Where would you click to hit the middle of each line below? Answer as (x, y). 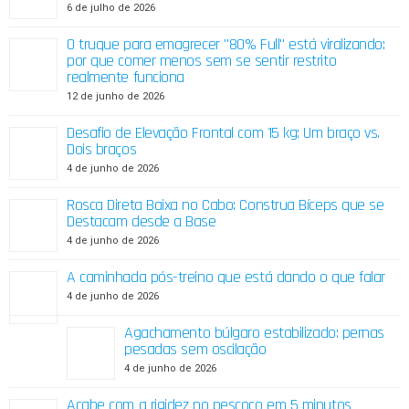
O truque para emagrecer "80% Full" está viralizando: (226, 45)
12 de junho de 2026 (115, 97)
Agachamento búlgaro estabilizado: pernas (255, 333)
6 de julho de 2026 (111, 8)
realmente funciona (126, 78)
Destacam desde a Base (142, 222)
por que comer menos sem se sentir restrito (202, 61)
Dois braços (102, 150)
